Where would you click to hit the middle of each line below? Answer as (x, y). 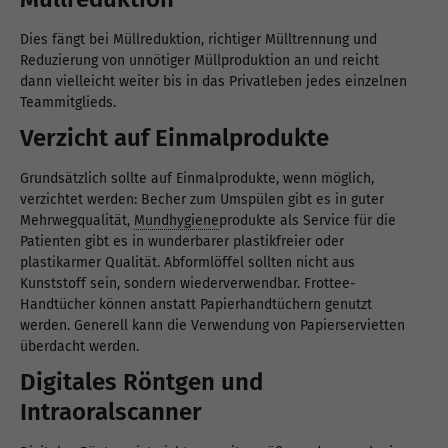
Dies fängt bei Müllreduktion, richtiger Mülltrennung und (198, 40)
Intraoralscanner (111, 412)
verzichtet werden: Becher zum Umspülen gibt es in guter (202, 200)
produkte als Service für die (307, 221)
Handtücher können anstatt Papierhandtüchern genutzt (196, 305)
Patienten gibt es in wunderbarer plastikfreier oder (182, 242)
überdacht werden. (79, 347)
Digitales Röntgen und (141, 382)
